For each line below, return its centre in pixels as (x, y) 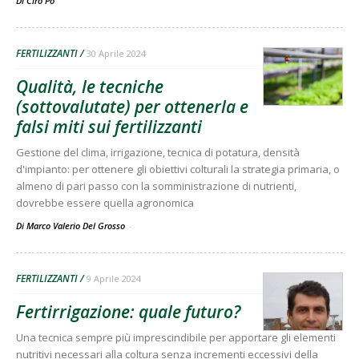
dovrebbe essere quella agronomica (105, 202)
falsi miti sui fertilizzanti (109, 126)
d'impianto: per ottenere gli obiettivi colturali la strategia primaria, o (178, 169)
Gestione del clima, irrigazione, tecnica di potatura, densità (158, 152)
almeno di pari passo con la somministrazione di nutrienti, (156, 186)
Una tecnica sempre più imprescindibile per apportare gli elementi (176, 337)
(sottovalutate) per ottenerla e (132, 106)
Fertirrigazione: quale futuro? (128, 311)
